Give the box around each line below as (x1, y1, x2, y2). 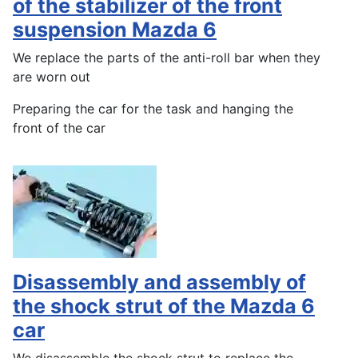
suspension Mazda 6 (13, 18, 217, 42)
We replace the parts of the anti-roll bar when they (13, 50, 320, 66)
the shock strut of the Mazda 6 (13, 294, 315, 319)
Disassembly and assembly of (13, 270, 306, 295)
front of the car (13, 120, 105, 137)
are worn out (13, 69, 90, 86)
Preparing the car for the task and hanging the (13, 101, 293, 117)
